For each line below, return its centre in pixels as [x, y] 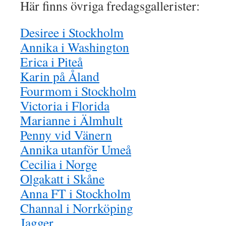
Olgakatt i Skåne [62, 178]
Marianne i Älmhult [71, 120]
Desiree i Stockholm [72, 32]
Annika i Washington [75, 47]
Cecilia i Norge [59, 164]
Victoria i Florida [65, 105]
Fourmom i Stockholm [78, 91]
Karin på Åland [60, 76]
